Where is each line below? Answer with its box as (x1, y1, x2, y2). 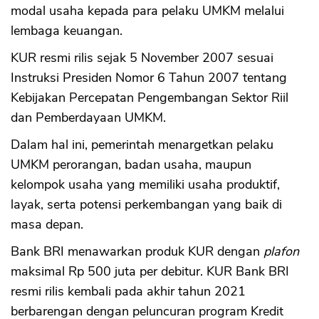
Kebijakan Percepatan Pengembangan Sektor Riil (11, 88, 288, 106)
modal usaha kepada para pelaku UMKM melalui (11, 1, 284, 19)
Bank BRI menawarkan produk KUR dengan (11, 242, 263, 260)
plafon (263, 242, 299, 260)
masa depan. (11, 215, 83, 233)
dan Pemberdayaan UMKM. (11, 108, 166, 126)
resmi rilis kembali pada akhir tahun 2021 (11, 282, 246, 300)
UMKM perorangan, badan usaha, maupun (11, 155, 251, 173)
